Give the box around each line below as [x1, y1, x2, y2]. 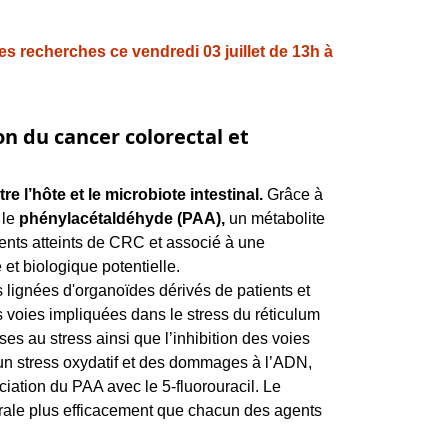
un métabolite [229, 209, 325, 227]
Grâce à [267, 185, 323, 203]
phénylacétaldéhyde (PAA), [19, 209, 229, 227]
